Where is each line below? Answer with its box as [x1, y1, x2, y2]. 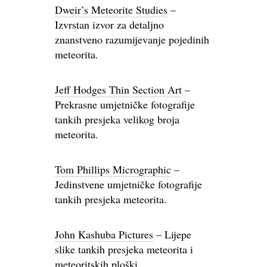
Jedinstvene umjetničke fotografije [55, 177, 202, 191]
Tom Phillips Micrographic [55, 162, 171, 176]
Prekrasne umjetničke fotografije [55, 97, 195, 111]
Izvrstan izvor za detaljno [55, 17, 164, 32]
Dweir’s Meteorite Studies [55, 2, 167, 17]
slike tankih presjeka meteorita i [55, 242, 193, 256]
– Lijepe [153, 227, 191, 241]
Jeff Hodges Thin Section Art [55, 82, 182, 97]
